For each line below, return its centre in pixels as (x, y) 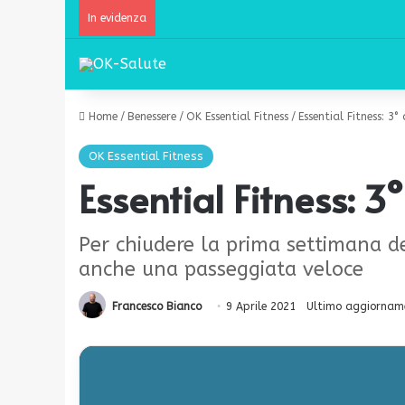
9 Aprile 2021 (261, 306)
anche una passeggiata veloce (221, 269)
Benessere (152, 117)
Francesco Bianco (157, 306)
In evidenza (117, 18)
